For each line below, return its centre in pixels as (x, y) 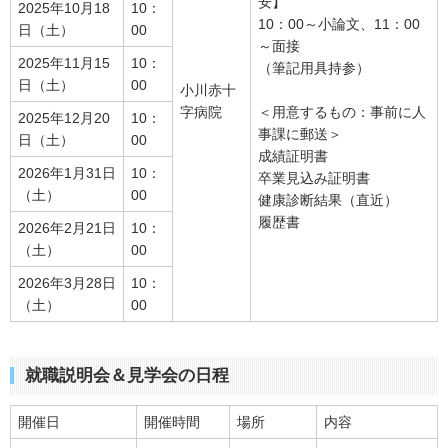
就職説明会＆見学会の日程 (127, 376)
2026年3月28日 (67, 283)
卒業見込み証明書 (314, 178)
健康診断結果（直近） (328, 200)
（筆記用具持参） (314, 68)
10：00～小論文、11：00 (339, 24)
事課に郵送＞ (300, 134)
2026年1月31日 (67, 173)
